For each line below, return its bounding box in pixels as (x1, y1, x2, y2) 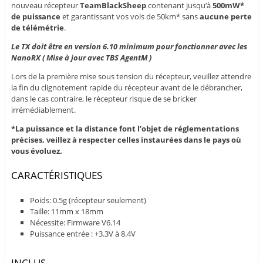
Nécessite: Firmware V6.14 (30, 217, 121, 228)
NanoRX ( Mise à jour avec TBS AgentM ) (11, 52, 151, 63)
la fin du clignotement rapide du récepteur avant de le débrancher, (11, 82, 242, 93)
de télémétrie (11, 22, 64, 33)
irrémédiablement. (11, 104, 76, 116)
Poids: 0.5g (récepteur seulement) (30, 194, 147, 205)
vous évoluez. (11, 146, 62, 157)
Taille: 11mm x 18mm (30, 205, 104, 217)
